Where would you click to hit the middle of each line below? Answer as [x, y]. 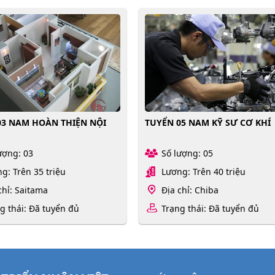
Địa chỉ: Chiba [190, 190]
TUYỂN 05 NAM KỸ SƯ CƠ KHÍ [208, 122]
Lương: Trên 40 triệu [204, 171]
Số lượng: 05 [188, 153]
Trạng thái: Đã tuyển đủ [211, 208]
